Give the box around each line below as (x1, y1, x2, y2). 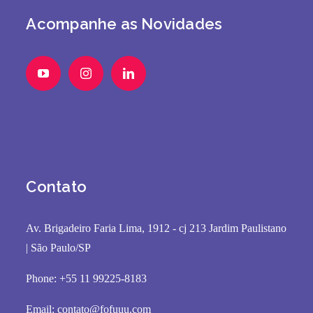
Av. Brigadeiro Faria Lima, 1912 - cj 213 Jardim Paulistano (26, 222, 287, 235)
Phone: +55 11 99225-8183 (26, 272, 147, 285)
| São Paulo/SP (26, 242, 92, 254)
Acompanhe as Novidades (26, 15, 223, 34)
